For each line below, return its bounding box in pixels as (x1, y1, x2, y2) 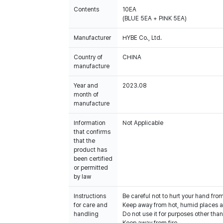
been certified (74, 155, 112, 162)
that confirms (74, 128, 111, 135)
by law (74, 173, 91, 180)
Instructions (74, 193, 106, 200)
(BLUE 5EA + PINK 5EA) (122, 15, 187, 22)
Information (74, 119, 106, 126)
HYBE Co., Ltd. (122, 34, 162, 41)
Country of (74, 54, 103, 61)
